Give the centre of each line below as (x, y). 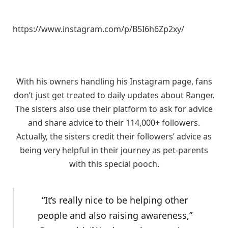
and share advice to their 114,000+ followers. (114, 123)
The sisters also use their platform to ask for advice (114, 109)
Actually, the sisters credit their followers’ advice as (114, 137)
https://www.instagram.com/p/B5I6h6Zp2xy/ (98, 29)
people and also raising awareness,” (115, 216)
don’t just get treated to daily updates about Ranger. (114, 95)
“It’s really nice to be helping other (115, 200)
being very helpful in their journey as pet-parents (114, 150)
